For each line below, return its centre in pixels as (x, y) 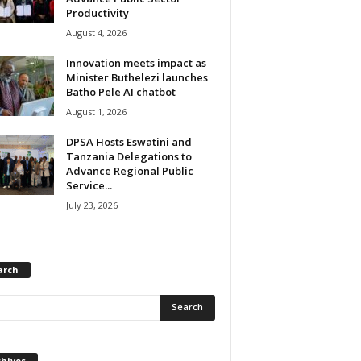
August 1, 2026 (96, 111)
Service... (89, 185)
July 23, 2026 (91, 205)
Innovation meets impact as (136, 62)
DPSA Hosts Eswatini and (129, 141)
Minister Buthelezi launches (137, 77)
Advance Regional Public (129, 170)
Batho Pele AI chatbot (122, 91)
